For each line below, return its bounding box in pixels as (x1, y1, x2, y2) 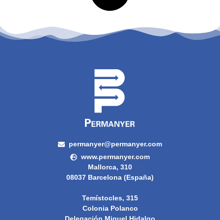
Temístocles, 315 (82, 194, 138, 202)
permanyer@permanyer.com (69, 140, 163, 148)
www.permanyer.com (81, 153, 150, 161)
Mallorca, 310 (88, 163, 132, 171)
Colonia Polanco (82, 204, 138, 213)
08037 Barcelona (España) (66, 173, 154, 182)
